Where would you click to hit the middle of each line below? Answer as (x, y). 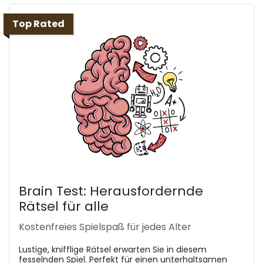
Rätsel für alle (64, 207)
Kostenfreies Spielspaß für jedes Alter (105, 227)
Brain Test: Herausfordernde (111, 191)
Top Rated (38, 24)
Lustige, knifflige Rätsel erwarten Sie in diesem (113, 250)
